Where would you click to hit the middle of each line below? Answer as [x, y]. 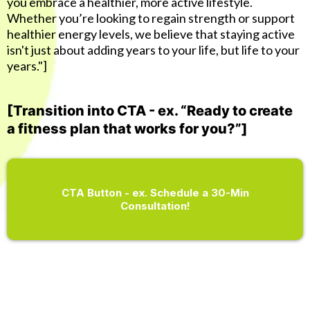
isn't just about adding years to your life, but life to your [153, 50]
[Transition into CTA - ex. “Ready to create [150, 111]
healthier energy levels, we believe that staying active [151, 34]
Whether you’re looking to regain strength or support [151, 18]
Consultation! [155, 206]
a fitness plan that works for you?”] [127, 129]
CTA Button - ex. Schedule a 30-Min [155, 193]
